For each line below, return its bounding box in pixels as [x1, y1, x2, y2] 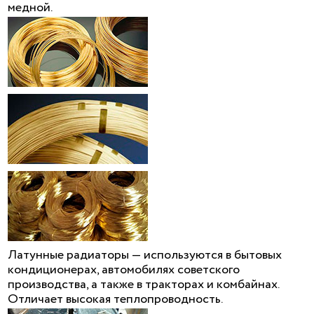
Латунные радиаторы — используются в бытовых [8, 245, 282, 264]
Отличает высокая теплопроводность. [8, 289, 223, 308]
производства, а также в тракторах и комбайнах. [8, 275, 279, 294]
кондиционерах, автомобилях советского [8, 260, 240, 279]
